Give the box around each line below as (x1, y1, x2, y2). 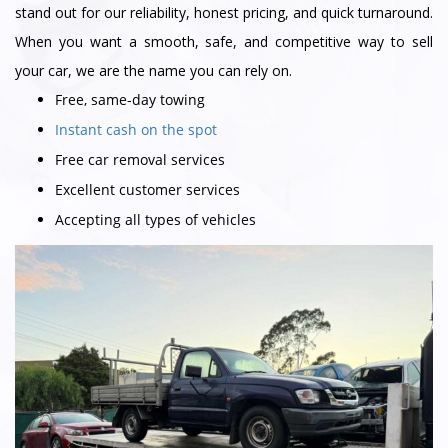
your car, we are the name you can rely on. (15, 60, 292, 80)
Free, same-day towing (55, 89, 205, 109)
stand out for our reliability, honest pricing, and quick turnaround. (15, 2, 433, 22)
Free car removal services (55, 149, 225, 169)
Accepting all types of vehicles (55, 209, 256, 229)
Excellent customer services (55, 179, 240, 199)
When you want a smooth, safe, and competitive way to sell (15, 31, 433, 51)
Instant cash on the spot (55, 119, 217, 139)
